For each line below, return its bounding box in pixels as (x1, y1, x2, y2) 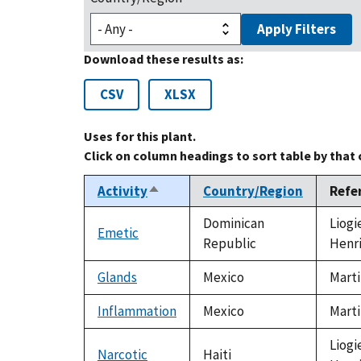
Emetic (98, 224, 139, 243)
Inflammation (98, 302, 176, 321)
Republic (203, 234, 256, 253)
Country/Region (203, 182, 303, 201)
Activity (98, 182, 147, 201)
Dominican (203, 214, 264, 233)
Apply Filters (257, 20, 336, 39)
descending (147, 201, 219, 219)
